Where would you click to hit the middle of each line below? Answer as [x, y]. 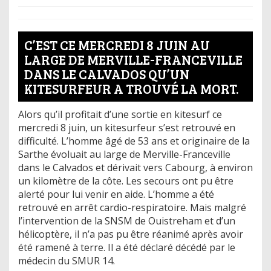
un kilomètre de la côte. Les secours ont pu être [126, 181]
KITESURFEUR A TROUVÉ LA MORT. [132, 88]
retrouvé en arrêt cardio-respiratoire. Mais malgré [132, 207]
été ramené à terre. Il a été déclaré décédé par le [127, 247]
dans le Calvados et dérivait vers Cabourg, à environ [135, 167]
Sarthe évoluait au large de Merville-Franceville [124, 154]
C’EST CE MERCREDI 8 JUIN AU [117, 44]
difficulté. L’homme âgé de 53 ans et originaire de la [134, 141]
